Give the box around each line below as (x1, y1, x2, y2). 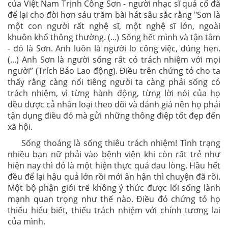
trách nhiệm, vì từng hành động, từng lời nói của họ (8, 88, 220, 99)
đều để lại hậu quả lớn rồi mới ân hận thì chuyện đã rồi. (8, 171, 220, 182)
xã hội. (8, 121, 33, 132)
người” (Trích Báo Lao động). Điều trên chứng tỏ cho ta (8, 65, 220, 76)
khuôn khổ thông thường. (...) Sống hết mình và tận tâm (8, 32, 220, 43)
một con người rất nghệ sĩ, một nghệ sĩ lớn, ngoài (8, 20, 220, 32)
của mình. (8, 216, 45, 227)
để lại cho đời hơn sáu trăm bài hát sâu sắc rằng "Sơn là (8, 9, 220, 20)
